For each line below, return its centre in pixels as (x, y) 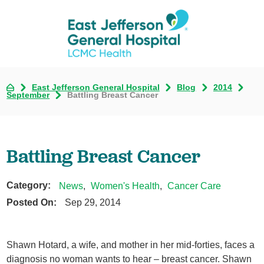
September (28, 95)
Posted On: (32, 202)
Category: (29, 185)
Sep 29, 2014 (93, 202)
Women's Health (126, 185)
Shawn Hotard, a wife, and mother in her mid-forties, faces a (131, 245)
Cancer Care (194, 185)
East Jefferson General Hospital (95, 87)
